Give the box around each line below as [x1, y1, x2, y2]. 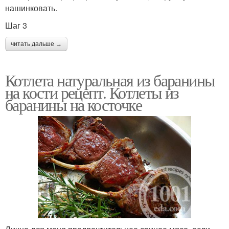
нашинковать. [5, 2, 57, 14]
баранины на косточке [5, 93, 142, 116]
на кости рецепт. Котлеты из [5, 81, 179, 103]
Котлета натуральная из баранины [5, 68, 215, 91]
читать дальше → [11, 40, 62, 48]
